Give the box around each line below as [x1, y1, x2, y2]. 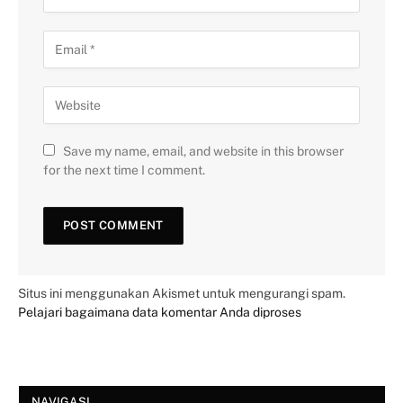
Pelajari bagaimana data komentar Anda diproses [18, 304, 301, 319]
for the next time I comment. [43, 162, 205, 177]
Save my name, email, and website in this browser [63, 143, 344, 158]
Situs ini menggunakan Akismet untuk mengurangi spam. [18, 285, 345, 300]
